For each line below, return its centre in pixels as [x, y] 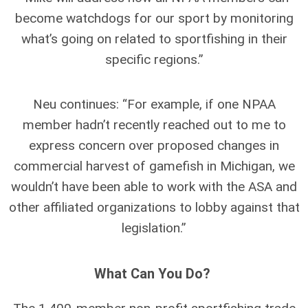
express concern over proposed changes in [154, 145]
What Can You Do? [154, 273]
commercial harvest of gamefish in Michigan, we [154, 166]
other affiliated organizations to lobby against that [154, 207]
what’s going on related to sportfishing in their [154, 38]
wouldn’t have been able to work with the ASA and [154, 186]
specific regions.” [154, 59]
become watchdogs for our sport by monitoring [154, 18]
